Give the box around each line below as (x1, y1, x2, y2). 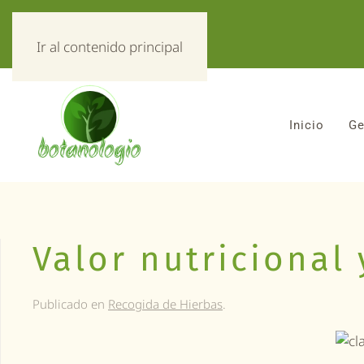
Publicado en (32, 296, 108, 313)
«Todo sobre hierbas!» (32, 26, 154, 42)
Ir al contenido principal (37, 37, 183, 56)
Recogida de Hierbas (108, 296, 223, 313)
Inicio (289, 118, 324, 133)
